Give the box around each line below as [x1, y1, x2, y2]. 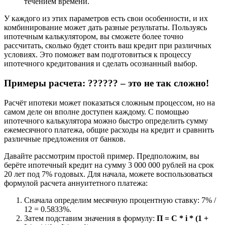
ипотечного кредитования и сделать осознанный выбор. [4, 59, 197, 68]
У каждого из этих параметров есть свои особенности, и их [4, 14, 208, 23]
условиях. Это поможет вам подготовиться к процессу [4, 50, 191, 59]
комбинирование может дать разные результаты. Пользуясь [4, 23, 207, 32]
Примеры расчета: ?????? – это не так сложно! [4, 78, 209, 89]
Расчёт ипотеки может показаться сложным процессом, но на [4, 98, 215, 107]
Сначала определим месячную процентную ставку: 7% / [24, 195, 216, 204]
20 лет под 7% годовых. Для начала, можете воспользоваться [4, 169, 212, 178]
